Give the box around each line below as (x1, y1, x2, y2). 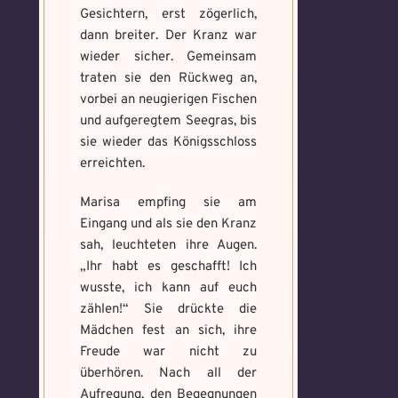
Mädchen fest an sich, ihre (80, 322, 258, 339)
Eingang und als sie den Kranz (80, 216, 258, 233)
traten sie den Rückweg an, (80, 70, 258, 87)
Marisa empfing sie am (80, 195, 258, 211)
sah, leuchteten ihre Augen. (80, 237, 258, 254)
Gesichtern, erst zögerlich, (80, 6, 258, 23)
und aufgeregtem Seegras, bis (80, 113, 258, 130)
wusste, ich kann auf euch (80, 280, 258, 297)
